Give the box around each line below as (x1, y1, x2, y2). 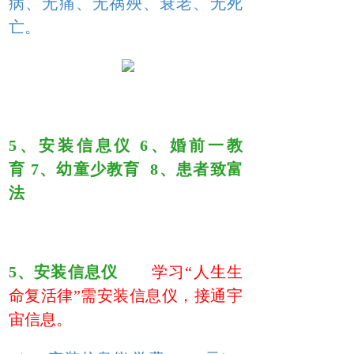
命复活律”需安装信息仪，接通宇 (9, 287, 243, 304)
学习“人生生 (152, 263, 243, 281)
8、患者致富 (150, 160, 243, 178)
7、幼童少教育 (30, 160, 151, 178)
